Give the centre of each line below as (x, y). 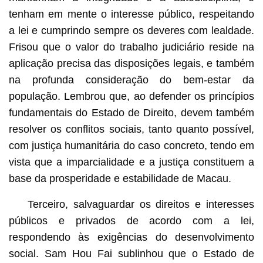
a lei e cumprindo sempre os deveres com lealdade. (131, 30)
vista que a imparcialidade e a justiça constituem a (131, 162)
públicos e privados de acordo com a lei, (131, 220)
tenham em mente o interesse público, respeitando (131, 14)
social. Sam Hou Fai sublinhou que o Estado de (131, 253)
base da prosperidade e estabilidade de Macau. (120, 178)
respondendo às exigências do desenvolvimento (131, 237)
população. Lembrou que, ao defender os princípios (131, 96)
